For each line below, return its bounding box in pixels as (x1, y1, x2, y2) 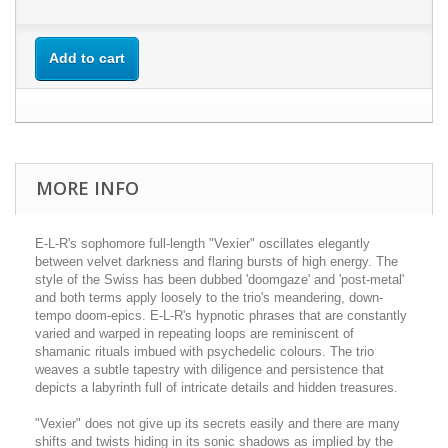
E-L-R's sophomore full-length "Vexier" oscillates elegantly (35, 235, 370, 251)
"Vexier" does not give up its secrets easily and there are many (35, 415, 400, 431)
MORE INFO (36, 175, 139, 200)
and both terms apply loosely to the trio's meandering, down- (35, 289, 383, 305)
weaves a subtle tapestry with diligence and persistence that (35, 361, 384, 377)
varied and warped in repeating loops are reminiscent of (35, 325, 354, 341)
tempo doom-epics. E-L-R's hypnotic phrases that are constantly (35, 307, 407, 323)
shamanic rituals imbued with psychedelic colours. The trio (35, 343, 374, 359)
